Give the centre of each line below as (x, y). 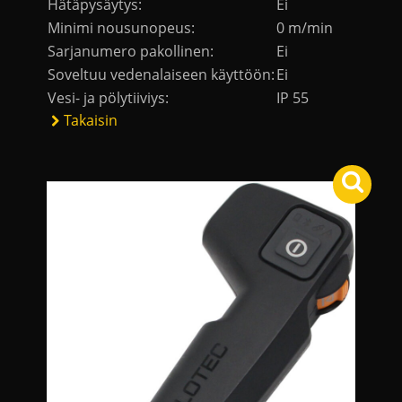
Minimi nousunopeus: (121, 28)
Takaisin (91, 121)
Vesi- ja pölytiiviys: (108, 98)
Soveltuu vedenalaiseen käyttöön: (161, 75)
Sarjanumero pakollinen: (131, 52)
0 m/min (305, 28)
